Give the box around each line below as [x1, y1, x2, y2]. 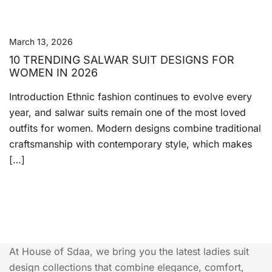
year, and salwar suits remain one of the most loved [9, 106, 246, 118]
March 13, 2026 [9, 36, 73, 47]
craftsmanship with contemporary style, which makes [9, 138, 252, 150]
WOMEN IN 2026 [9, 66, 98, 79]
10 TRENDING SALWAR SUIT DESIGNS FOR [9, 53, 234, 66]
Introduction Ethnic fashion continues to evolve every [9, 90, 252, 103]
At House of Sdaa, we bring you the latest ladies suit [9, 245, 249, 257]
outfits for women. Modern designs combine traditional [9, 122, 261, 134]
